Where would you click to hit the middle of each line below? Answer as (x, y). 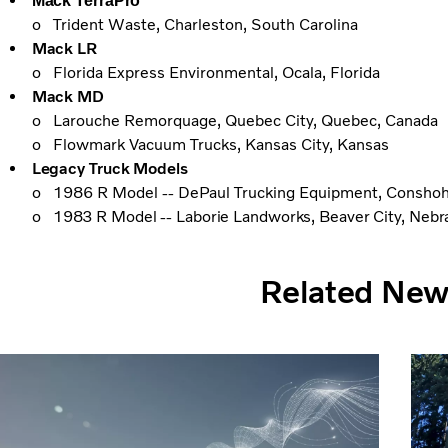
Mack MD (69, 97)
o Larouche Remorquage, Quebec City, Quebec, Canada (237, 121)
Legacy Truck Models (109, 169)
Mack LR (64, 49)
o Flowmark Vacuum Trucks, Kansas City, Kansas (210, 145)
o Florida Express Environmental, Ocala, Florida (206, 73)
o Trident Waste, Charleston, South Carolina (197, 25)
